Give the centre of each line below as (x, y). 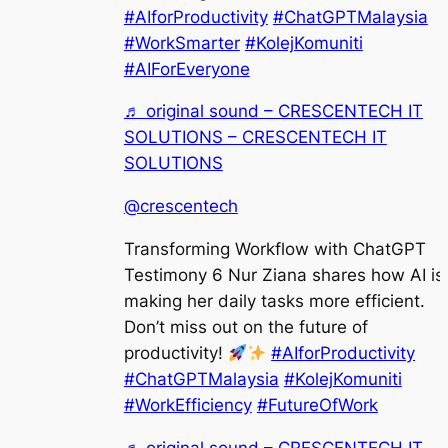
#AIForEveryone (186, 68)
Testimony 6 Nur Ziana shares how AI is (283, 274)
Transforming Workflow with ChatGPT (274, 248)
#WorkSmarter (181, 42)
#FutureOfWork (317, 404)
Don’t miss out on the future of (245, 326)
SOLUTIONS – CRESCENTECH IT (255, 137)
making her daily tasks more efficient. (274, 300)
